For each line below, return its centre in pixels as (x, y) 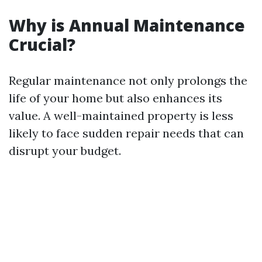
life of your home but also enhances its (116, 98)
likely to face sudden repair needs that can (126, 133)
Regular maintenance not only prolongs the (128, 80)
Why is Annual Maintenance (127, 25)
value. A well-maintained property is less (121, 116)
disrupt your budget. (65, 151)
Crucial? (42, 44)
